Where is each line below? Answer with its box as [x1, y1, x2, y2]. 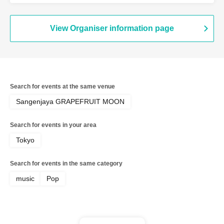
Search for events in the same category [10, 160, 122, 167]
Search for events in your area [10, 121, 96, 128]
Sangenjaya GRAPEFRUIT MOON [16, 97, 124, 105]
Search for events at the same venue [10, 83, 115, 90]
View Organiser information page [50, 24, 174, 32]
